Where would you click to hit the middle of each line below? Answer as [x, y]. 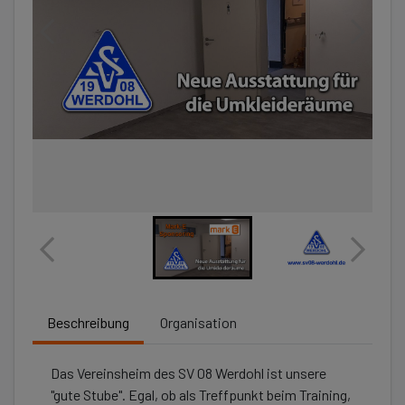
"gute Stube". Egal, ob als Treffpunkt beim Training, [201, 395]
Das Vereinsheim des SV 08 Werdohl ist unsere [188, 373]
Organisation [198, 322]
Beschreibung [88, 322]
